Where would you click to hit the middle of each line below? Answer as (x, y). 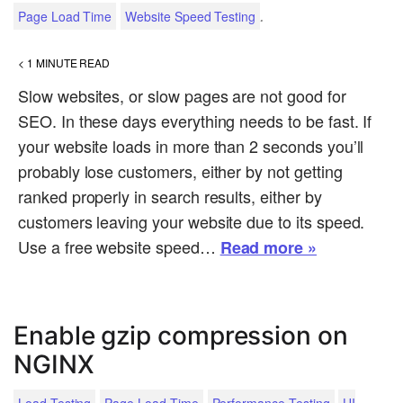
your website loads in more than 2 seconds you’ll (191, 146)
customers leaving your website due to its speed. (192, 222)
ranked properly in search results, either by (170, 197)
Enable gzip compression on (181, 336)
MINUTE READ (73, 63)
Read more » (269, 248)
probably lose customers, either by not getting (180, 171)
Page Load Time (65, 17)
